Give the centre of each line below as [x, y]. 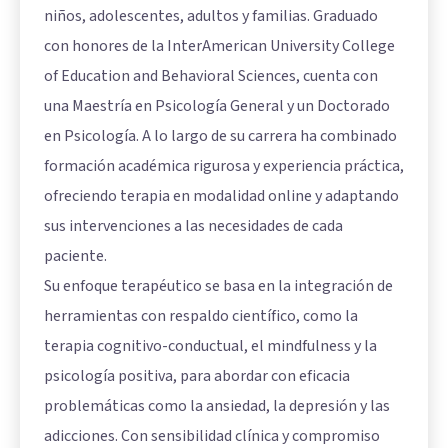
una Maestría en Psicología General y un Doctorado [217, 105]
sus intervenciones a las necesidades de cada [193, 225]
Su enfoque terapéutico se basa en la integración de [218, 285]
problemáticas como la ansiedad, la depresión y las [217, 405]
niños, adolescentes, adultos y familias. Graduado [211, 15]
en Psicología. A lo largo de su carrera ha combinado [220, 135]
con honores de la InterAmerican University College [219, 45]
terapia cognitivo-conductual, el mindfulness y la [210, 345]
